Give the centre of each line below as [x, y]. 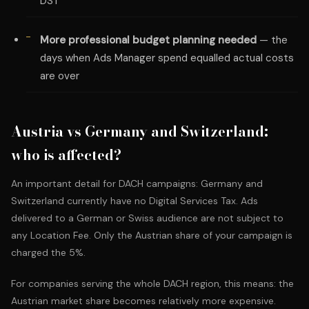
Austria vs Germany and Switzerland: [140, 131]
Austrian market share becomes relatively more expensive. [143, 301]
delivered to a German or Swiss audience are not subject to [147, 218]
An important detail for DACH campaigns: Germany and [137, 183]
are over [60, 76]
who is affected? [66, 155]
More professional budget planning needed [148, 40]
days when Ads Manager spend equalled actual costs [167, 58]
